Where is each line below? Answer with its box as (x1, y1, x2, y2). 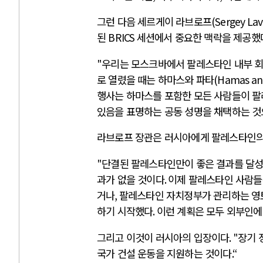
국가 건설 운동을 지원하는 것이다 (97, 245, 232, 261)
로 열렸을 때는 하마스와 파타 (97, 72, 214, 87)
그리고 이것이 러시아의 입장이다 (97, 230, 230, 245)
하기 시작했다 (97, 203, 153, 218)
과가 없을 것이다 (97, 171, 164, 187)
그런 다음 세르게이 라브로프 (97, 14, 211, 29)
